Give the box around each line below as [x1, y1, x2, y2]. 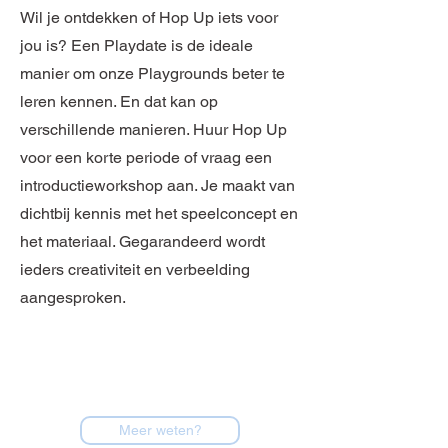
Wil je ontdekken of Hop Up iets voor [20, 8, 278, 27]
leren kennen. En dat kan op [20, 92, 218, 111]
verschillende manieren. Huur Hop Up [20, 120, 287, 139]
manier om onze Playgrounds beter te [20, 64, 285, 83]
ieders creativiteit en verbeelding [20, 260, 250, 279]
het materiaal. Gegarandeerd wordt [20, 232, 265, 251]
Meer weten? [118, 422, 202, 438]
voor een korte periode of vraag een [20, 148, 272, 167]
